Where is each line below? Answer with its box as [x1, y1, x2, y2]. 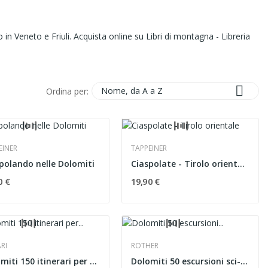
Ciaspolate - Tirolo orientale [237, 157, 245, 169]
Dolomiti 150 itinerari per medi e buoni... [89, 255, 97, 267]
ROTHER [130, 240, 159, 251]
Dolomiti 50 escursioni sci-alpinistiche [240, 255, 248, 267]
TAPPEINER [130, 142, 167, 153]
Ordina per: [46, 85, 89, 97]
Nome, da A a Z [101, 85, 163, 96]
